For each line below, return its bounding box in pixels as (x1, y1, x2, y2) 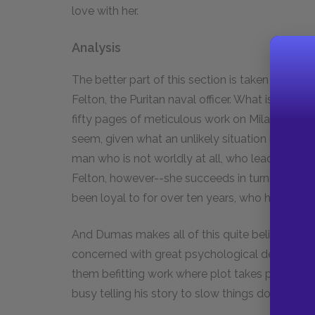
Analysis (72, 40, 121, 55)
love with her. (72, 4, 139, 18)
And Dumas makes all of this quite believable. (72, 228, 310, 241)
